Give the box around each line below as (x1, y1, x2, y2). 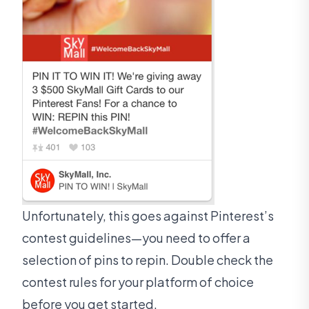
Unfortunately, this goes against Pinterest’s (22, 208, 274, 224)
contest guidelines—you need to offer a (22, 230, 250, 246)
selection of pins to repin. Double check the (22, 252, 273, 268)
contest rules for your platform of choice (22, 274, 254, 290)
